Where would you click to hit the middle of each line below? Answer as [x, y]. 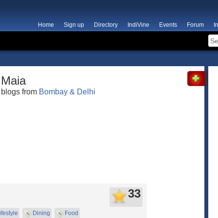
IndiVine [138, 25]
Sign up [74, 25]
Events [168, 25]
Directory [106, 25]
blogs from [20, 92]
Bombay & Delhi [67, 92]
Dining [41, 213]
